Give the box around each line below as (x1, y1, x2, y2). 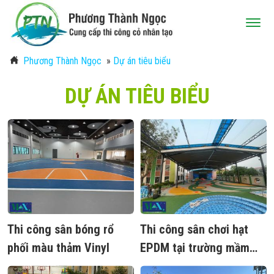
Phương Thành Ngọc (23, 54, 102, 67)
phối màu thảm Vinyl (7, 240, 109, 256)
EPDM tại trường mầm (140, 240, 250, 256)
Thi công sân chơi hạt (140, 222, 248, 237)
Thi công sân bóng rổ (7, 222, 114, 237)
